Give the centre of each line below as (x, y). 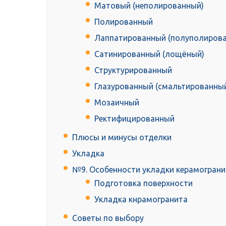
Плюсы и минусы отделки (122, 137)
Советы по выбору (108, 218)
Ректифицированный (134, 119)
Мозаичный (117, 103)
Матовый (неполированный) (149, 6)
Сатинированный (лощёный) (149, 54)
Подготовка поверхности (144, 183)
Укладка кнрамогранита (141, 200)
